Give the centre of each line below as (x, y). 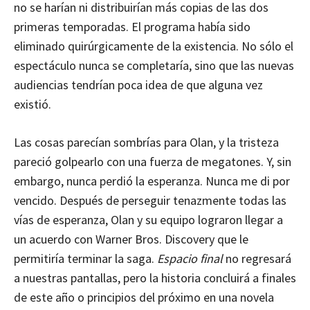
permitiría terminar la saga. (85, 258)
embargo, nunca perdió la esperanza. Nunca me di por (152, 181)
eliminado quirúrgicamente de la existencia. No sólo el (154, 46)
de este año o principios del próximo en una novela (144, 297)
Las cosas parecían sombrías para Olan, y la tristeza (146, 142)
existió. (33, 104)
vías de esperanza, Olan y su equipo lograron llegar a (148, 219)
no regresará (257, 258)
